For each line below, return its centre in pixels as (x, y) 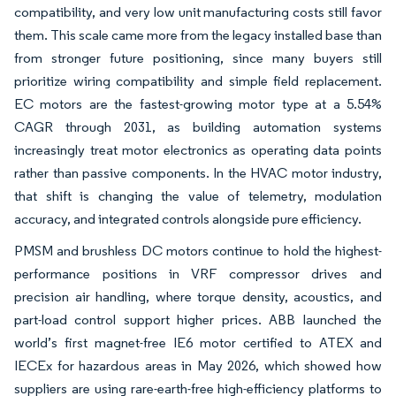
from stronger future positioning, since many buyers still (198, 58)
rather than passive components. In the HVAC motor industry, (198, 173)
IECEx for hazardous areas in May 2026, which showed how (198, 366)
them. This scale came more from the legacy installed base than (198, 35)
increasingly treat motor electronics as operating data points (198, 150)
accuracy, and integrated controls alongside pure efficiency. (188, 219)
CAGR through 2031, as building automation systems (198, 127)
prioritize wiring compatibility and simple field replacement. (198, 81)
